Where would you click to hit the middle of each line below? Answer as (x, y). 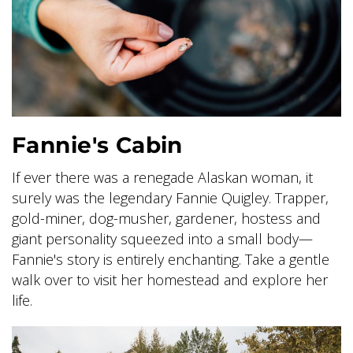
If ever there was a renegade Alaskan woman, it (162, 177)
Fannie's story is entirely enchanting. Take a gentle (171, 259)
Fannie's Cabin (97, 145)
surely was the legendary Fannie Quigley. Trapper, (170, 197)
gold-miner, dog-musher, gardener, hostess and (166, 218)
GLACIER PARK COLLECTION (140, 57)
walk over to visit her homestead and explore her (170, 279)
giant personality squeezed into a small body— (162, 238)
